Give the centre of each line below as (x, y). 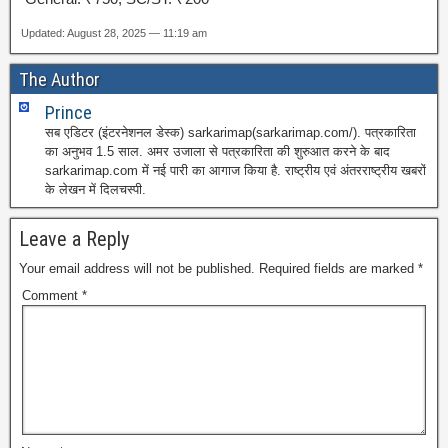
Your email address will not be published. (137, 268)
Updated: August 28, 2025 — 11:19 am (114, 32)
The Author (59, 79)
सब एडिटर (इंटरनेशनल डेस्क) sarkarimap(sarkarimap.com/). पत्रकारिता (230, 132)
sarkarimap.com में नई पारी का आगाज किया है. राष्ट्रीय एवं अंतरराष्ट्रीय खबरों (235, 170)
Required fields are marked (338, 268)
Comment (52, 295)
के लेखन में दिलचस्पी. (95, 189)
